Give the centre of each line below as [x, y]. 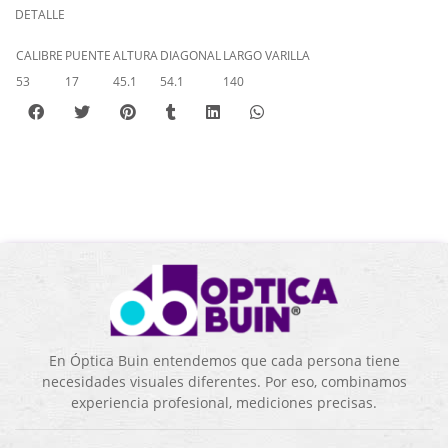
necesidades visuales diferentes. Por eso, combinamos [224, 382]
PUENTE [88, 55]
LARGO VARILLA [266, 55]
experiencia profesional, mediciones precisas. [224, 403]
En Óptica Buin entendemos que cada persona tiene [224, 361]
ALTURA [135, 55]
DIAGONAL [190, 55]
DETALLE [40, 14]
